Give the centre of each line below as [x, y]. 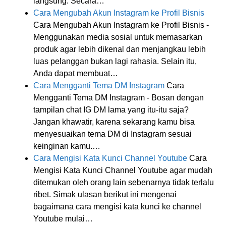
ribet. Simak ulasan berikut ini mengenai [105, 194]
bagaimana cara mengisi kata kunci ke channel [117, 206]
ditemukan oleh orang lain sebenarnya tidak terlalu [124, 182]
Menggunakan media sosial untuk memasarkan [118, 37]
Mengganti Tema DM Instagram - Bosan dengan [119, 97]
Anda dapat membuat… [76, 73]
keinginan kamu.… [67, 146]
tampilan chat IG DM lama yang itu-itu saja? [111, 109]
